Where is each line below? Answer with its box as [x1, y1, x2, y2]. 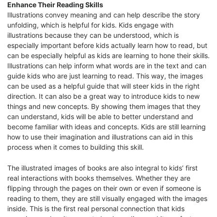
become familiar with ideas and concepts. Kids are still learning [7, 123, 206, 131]
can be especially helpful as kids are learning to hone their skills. [7, 51, 210, 60]
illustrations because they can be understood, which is [7, 31, 179, 40]
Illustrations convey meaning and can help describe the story [7, 11, 200, 19]
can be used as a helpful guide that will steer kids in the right [7, 82, 200, 91]
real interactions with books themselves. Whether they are [7, 173, 190, 182]
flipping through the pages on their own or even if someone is [7, 184, 201, 192]
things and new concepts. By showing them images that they [7, 102, 201, 111]
